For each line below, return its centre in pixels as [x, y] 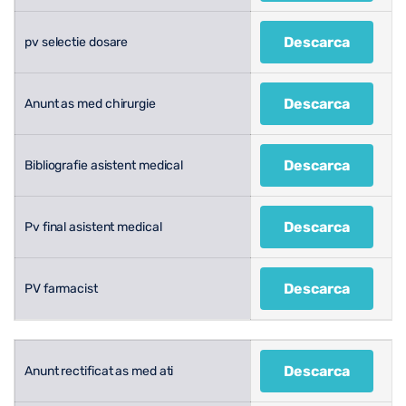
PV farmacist [61, 288]
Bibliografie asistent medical [105, 165]
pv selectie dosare [78, 42]
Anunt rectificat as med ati [99, 371]
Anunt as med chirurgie [90, 103]
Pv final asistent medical [93, 227]
